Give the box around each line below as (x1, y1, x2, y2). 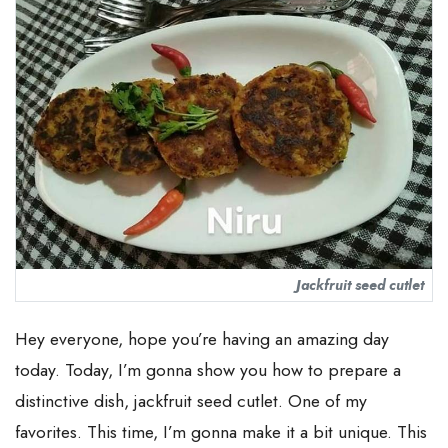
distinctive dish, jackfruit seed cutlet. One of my (15, 387, 367, 414)
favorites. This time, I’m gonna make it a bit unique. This (15, 418, 427, 445)
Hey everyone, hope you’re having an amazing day (15, 325, 389, 352)
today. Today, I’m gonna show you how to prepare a (15, 356, 401, 383)
